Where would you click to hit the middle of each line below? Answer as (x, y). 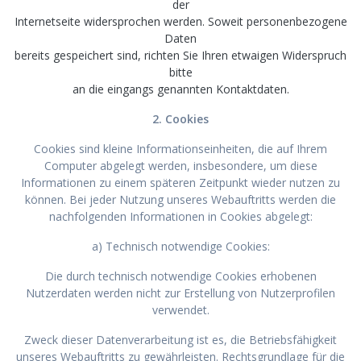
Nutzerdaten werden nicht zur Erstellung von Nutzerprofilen (180, 293)
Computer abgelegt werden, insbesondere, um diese (180, 165)
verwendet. (180, 309)
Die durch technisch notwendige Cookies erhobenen (180, 276)
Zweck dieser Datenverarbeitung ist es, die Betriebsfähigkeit (180, 339)
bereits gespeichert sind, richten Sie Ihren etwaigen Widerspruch (180, 55)
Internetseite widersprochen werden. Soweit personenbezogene (180, 21)
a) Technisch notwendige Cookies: (180, 246)
